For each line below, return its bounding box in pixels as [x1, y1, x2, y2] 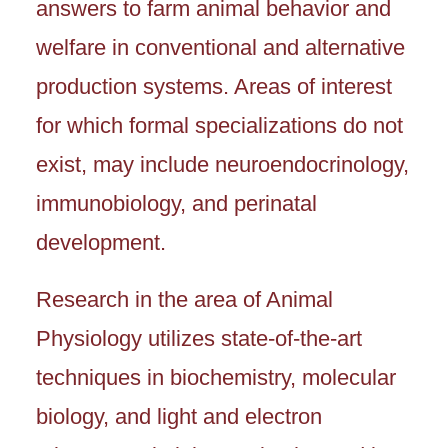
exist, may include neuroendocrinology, [36, 152, 409, 178]
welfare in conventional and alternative [36, 35, 405, 61]
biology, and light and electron [36, 404, 322, 430]
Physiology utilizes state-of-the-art [36, 326, 362, 352]
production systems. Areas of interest [36, 74, 392, 100]
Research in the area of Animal [36, 287, 333, 313]
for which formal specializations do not [36, 113, 403, 139]
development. [36, 230, 166, 256]
